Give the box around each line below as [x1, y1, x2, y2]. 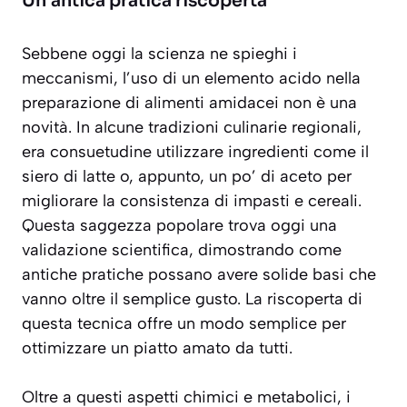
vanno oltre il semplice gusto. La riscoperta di [22, 289, 362, 310]
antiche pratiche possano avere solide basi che [22, 264, 376, 285]
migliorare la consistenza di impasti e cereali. [22, 191, 362, 212]
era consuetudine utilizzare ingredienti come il [22, 142, 369, 163]
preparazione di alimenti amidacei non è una [22, 93, 357, 114]
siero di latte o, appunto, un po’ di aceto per [22, 166, 352, 187]
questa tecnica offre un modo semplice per [22, 313, 346, 334]
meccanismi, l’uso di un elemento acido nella [22, 68, 361, 89]
